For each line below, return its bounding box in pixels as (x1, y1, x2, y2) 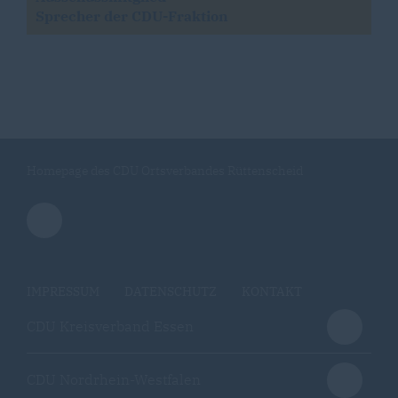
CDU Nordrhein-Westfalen (27, 370, 201, 388)
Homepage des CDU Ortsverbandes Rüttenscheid (27, 163, 303, 179)
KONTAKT (242, 283, 302, 299)
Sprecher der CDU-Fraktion (36, 7, 228, 25)
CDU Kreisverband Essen (27, 317, 194, 335)
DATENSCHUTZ (124, 283, 217, 299)
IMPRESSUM (27, 283, 99, 299)
